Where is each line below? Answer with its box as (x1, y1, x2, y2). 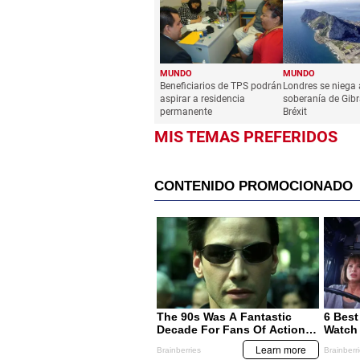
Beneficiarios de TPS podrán (160, 80, 282, 92)
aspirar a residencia (160, 93, 245, 105)
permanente (160, 106, 212, 118)
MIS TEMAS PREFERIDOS (154, 127, 337, 147)
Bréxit (282, 106, 307, 118)
